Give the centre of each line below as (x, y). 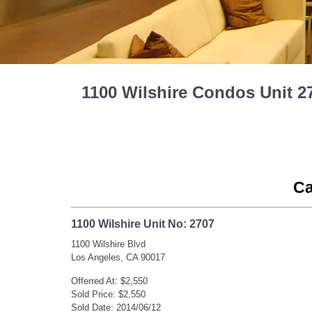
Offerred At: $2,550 (109, 281)
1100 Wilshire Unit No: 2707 (143, 224)
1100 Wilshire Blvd (108, 244)
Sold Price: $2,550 (108, 294)
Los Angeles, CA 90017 (118, 257)
